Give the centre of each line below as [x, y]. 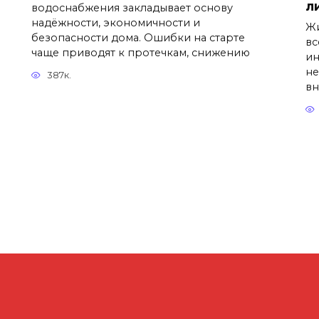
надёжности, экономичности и [116, 22]
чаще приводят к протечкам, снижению [141, 52]
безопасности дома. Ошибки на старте [138, 37]
